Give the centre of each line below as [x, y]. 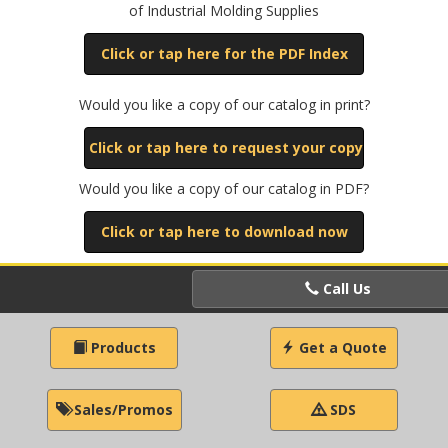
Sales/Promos [121, 409]
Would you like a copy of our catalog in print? [224, 104]
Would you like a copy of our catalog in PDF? [224, 188]
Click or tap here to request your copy [226, 147]
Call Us [345, 288]
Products [121, 347]
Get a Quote [341, 347]
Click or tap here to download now [224, 231]
